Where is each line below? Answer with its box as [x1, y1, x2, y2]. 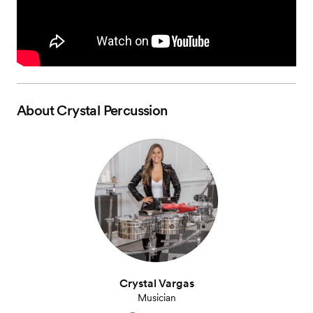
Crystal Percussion [57, 102, 168, 119]
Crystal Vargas [119, 277, 194, 290]
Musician [137, 292, 176, 303]
